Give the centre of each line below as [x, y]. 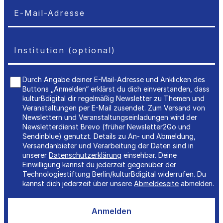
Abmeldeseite [156, 184]
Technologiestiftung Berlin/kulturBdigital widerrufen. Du [114, 174]
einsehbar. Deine [149, 155]
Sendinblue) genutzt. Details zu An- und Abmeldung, [109, 136]
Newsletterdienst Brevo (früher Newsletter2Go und [107, 127]
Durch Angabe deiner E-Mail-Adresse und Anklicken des [114, 80]
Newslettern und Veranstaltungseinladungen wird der [110, 117]
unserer [36, 155]
